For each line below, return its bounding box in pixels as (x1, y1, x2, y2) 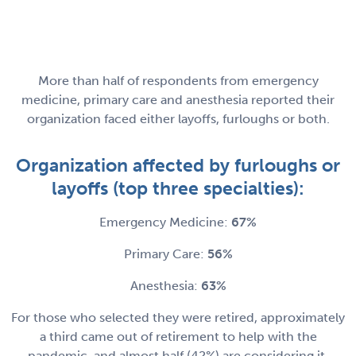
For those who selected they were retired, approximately (11, 310, 345, 326)
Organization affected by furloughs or (16, 154, 340, 177)
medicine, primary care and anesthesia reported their (21, 92, 335, 108)
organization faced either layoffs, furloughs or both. (26, 111, 330, 127)
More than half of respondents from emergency (37, 73, 319, 89)
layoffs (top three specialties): (52, 177, 304, 200)
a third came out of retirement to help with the (39, 329, 317, 345)
